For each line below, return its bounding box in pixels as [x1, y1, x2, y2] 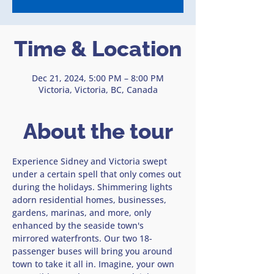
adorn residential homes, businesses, [12, 194, 169, 206]
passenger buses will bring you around [12, 245, 175, 257]
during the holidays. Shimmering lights [12, 181, 175, 193]
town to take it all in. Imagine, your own [12, 258, 177, 270]
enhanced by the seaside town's [12, 220, 146, 231]
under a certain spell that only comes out [12, 168, 183, 180]
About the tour [23, 119, 173, 144]
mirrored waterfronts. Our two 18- [12, 232, 152, 244]
